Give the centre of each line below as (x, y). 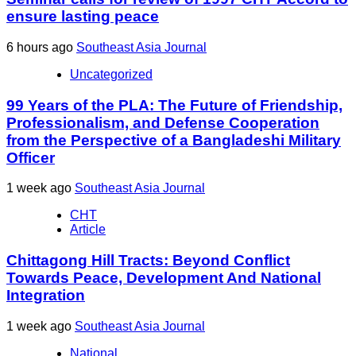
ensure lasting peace (83, 17)
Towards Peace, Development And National (164, 278)
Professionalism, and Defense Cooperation (163, 122)
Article (88, 230)
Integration (46, 296)
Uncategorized (111, 75)
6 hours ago (41, 48)
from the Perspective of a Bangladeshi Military (174, 140)
